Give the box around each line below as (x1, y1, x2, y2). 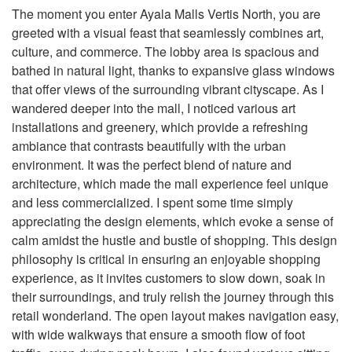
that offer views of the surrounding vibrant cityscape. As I (12, 80, 324, 98)
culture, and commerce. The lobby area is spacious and (12, 42, 319, 60)
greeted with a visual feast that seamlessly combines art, (12, 24, 324, 42)
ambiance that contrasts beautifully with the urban (12, 137, 286, 155)
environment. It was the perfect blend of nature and (12, 156, 291, 174)
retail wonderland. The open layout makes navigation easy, (12, 306, 339, 324)
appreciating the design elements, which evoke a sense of (12, 212, 333, 230)
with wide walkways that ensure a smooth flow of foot (12, 325, 305, 343)
